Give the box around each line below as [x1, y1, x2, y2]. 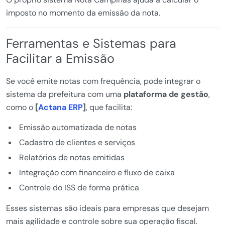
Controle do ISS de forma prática [19, 182, 139, 193]
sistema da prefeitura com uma [6, 89, 124, 100]
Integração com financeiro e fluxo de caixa [19, 167, 175, 178]
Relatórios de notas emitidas [19, 152, 125, 163]
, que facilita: [86, 102, 132, 113]
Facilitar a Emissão [6, 50, 115, 67]
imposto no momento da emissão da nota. [6, 8, 160, 19]
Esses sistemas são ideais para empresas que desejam [6, 203, 209, 214]
